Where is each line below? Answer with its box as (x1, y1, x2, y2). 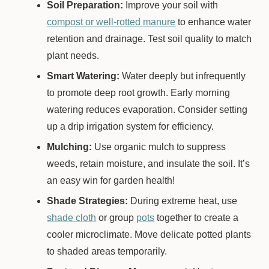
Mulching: (47, 142, 92, 152)
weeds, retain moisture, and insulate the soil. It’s (47, 159, 250, 169)
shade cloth (47, 213, 97, 223)
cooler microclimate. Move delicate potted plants (47, 229, 252, 240)
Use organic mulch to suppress (92, 142, 226, 152)
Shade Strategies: (47, 196, 128, 206)
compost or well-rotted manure (47, 17, 176, 27)
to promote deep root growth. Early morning (47, 88, 231, 98)
